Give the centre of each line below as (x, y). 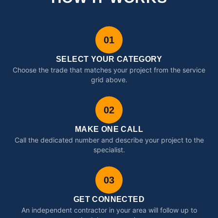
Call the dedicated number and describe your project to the (109, 140)
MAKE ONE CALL (109, 129)
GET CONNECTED (109, 199)
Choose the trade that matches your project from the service (109, 70)
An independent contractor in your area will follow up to (109, 210)
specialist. (109, 150)
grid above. (109, 80)
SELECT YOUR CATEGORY (109, 59)
